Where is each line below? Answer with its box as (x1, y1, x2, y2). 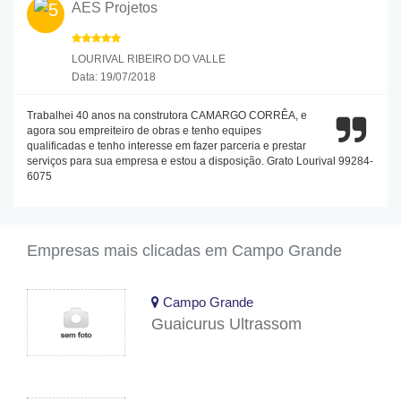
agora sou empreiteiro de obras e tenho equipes (27, 124, 261, 137)
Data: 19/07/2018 (72, 70, 156, 83)
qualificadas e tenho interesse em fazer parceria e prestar (27, 139, 306, 152)
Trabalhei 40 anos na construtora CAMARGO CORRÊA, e (27, 108, 307, 122)
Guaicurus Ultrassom (151, 314, 303, 333)
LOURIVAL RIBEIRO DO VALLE (72, 52, 226, 65)
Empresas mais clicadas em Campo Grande (27, 241, 342, 260)
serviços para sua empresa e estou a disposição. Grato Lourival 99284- (27, 154, 373, 167)
